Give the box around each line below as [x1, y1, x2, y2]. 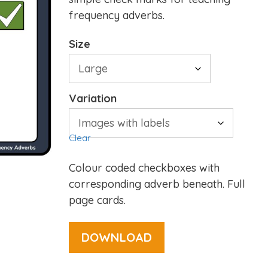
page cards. [68, 193, 126, 207]
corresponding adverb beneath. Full [68, 177, 245, 191]
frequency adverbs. [68, 8, 165, 22]
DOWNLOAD [81, 230, 152, 245]
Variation [68, 92, 117, 105]
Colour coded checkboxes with [68, 161, 220, 175]
